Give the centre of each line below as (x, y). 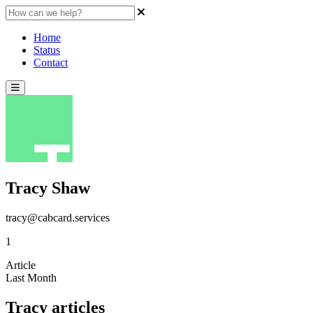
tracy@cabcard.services (58, 217)
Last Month (31, 277)
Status (47, 50)
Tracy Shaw (48, 188)
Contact (51, 63)
